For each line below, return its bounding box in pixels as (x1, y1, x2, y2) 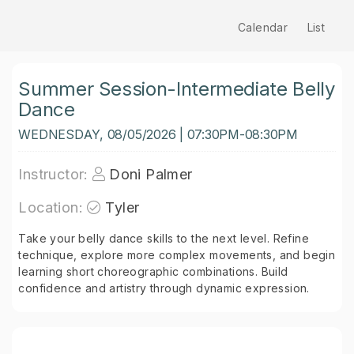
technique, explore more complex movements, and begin (18, 248, 336, 262)
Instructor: (18, 166, 88, 183)
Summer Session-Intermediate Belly (18, 77, 335, 100)
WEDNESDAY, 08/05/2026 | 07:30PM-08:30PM (18, 126, 298, 142)
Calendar (237, 21, 288, 34)
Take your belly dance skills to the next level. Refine (18, 232, 309, 245)
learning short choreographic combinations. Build (18, 265, 288, 278)
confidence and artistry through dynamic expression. (18, 281, 310, 295)
